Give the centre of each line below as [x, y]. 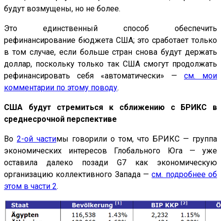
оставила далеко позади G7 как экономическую [110, 163]
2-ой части [37, 139]
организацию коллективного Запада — [78, 175]
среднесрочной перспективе [60, 119]
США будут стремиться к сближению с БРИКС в [110, 108]
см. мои [201, 76]
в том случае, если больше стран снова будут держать [110, 52]
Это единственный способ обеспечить [110, 29]
